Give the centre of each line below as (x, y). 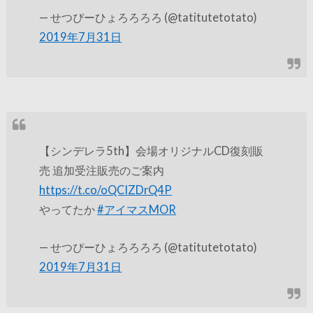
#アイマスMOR (137, 209)
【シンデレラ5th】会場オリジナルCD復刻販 (152, 150)
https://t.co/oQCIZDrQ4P (106, 189)
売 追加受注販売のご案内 (102, 170)
